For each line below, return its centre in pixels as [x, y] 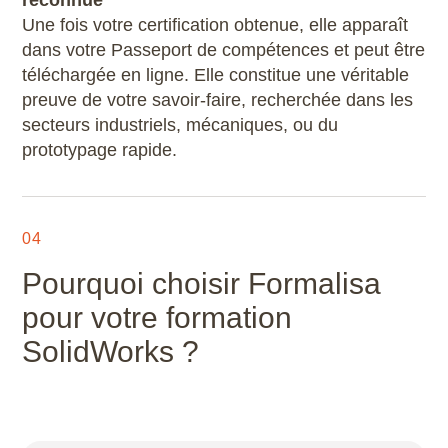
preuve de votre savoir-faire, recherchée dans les [218, 100]
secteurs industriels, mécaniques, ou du [180, 125]
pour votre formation [157, 317]
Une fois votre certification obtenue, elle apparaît [215, 25]
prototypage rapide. [100, 150]
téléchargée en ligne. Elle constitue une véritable [216, 75]
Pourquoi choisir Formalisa [202, 283]
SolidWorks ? [111, 351]
